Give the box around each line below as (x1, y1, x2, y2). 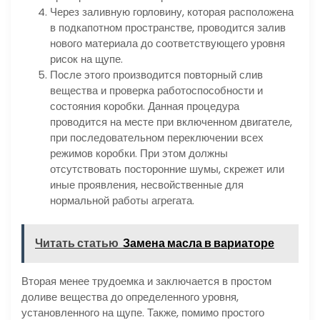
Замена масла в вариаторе (123, 235, 274, 252)
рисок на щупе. (50, 51, 123, 66)
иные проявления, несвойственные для (50, 176, 244, 192)
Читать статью (35, 235, 119, 252)
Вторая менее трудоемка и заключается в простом (21, 274, 271, 289)
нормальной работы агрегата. (50, 192, 194, 208)
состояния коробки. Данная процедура (50, 98, 239, 114)
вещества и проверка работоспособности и (50, 82, 263, 98)
